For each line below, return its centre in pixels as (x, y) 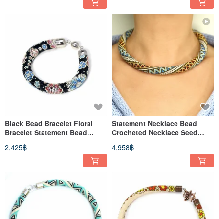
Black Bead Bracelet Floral (49, 123)
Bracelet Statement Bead (46, 133)
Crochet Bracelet (33, 142)
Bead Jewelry (134, 142)
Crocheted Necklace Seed (155, 133)
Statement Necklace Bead (154, 123)
